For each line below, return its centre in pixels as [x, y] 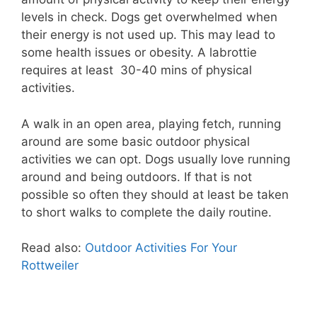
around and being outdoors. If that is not [137, 177]
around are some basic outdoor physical [136, 141]
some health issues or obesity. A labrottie [139, 53]
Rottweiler [50, 266]
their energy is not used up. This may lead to [148, 35]
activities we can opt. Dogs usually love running [156, 159]
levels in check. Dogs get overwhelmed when [149, 17]
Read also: [53, 248]
